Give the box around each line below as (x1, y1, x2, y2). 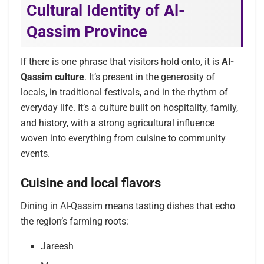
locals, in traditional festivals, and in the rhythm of (21, 87, 228, 98)
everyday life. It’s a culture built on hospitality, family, (21, 102, 238, 114)
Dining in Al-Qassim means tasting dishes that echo (21, 200, 235, 212)
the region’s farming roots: (21, 215, 128, 227)
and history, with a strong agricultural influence (21, 117, 214, 129)
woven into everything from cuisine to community (21, 133, 226, 144)
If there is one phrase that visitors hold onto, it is (21, 56, 222, 68)
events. (21, 148, 50, 160)
